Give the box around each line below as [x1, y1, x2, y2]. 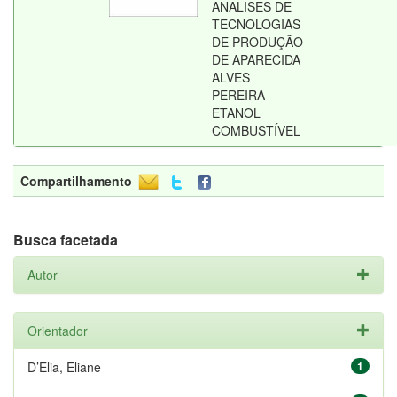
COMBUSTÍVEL [212, 121, 300, 139]
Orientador [27, 322, 88, 339]
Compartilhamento [20, 172, 132, 190]
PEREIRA [212, 86, 265, 104]
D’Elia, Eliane [27, 358, 101, 376]
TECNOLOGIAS [212, 15, 300, 33]
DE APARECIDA [212, 51, 300, 68]
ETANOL [212, 104, 261, 121]
